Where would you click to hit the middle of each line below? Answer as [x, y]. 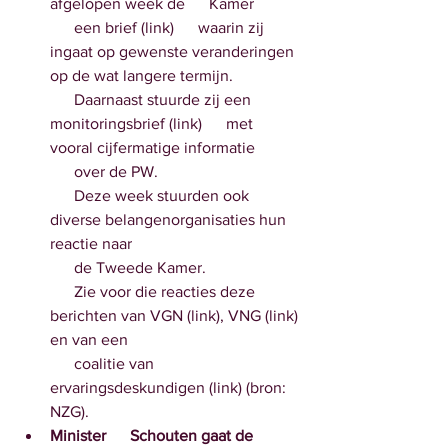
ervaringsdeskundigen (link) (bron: [170, 387]
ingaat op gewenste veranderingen [174, 51]
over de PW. [118, 171]
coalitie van [62, 363]
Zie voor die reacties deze [62, 291]
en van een [91, 339]
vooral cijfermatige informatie [154, 147]
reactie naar [93, 243]
